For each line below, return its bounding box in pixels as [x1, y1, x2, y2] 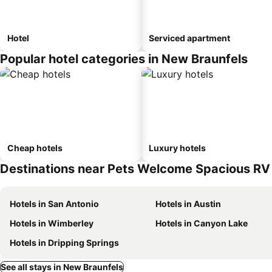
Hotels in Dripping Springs [10, 237, 119, 248]
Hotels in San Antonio [10, 199, 99, 209]
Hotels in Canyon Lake [155, 218, 248, 228]
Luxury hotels [149, 143, 206, 153]
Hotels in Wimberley [10, 218, 93, 228]
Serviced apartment [149, 33, 230, 43]
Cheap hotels [7, 143, 63, 153]
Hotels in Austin [155, 199, 221, 209]
